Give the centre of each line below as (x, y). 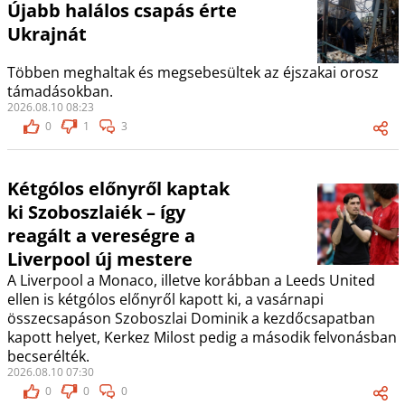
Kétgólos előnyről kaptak (118, 189)
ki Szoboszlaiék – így (96, 212)
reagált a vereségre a (101, 236)
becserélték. (48, 357)
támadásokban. (60, 92)
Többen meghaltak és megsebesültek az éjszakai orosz (193, 73)
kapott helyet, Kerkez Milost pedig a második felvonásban (202, 338)
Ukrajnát (47, 34)
